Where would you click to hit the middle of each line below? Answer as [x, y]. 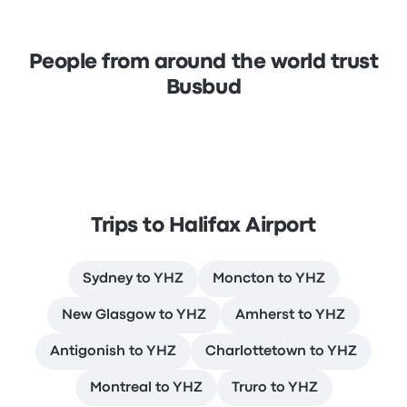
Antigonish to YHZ [113, 352]
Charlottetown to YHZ [281, 352]
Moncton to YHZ [268, 279]
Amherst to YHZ [290, 315]
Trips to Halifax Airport [203, 226]
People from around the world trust [203, 63]
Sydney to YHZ [133, 279]
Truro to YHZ [274, 388]
